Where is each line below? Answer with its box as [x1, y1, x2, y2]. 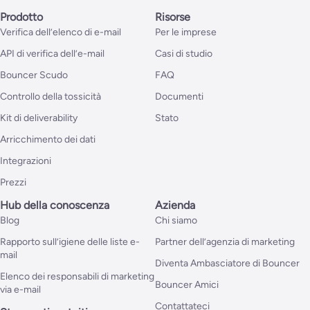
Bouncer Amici [155, 279, 219, 291]
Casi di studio [155, 48, 212, 60]
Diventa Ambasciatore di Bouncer [155, 257, 300, 270]
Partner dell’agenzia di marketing [155, 236, 295, 248]
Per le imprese [155, 26, 217, 39]
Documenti [155, 91, 203, 103]
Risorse [155, 10, 190, 24]
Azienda [155, 199, 195, 212]
